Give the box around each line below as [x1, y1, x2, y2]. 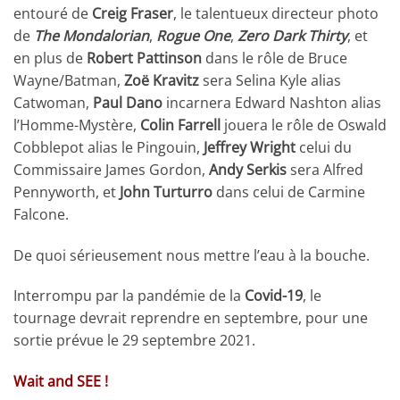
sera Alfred [287, 159, 363, 179]
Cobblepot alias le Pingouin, [13, 137, 204, 157]
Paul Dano [93, 92, 162, 112]
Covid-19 [245, 286, 303, 306]
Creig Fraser [92, 3, 173, 23]
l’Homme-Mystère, [13, 114, 140, 135]
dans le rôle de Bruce [202, 47, 347, 68]
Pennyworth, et [13, 181, 120, 202]
